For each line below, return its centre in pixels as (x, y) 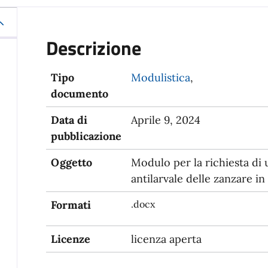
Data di (69, 120)
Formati (71, 205)
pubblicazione (86, 136)
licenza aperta (166, 239)
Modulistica (161, 77)
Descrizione (94, 48)
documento (80, 93)
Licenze (71, 239)
